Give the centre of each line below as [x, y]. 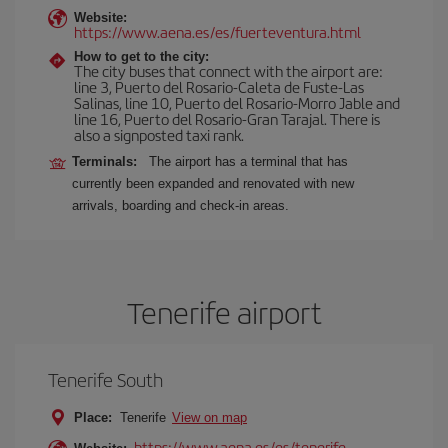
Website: [100, 17]
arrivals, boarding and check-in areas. [180, 205]
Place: [93, 417]
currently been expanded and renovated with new [213, 183]
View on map [209, 417]
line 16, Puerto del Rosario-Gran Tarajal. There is [227, 118]
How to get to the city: [141, 56]
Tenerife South [105, 379]
